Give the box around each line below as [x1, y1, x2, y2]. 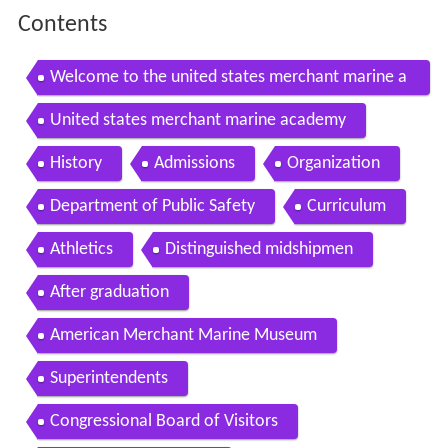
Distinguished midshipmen [164, 239, 353, 259]
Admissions [153, 153, 235, 173]
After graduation [49, 282, 169, 302]
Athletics [49, 239, 113, 259]
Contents [17, 13, 107, 38]
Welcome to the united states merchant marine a [49, 67, 407, 87]
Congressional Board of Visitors [49, 411, 278, 431]
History [49, 153, 102, 173]
